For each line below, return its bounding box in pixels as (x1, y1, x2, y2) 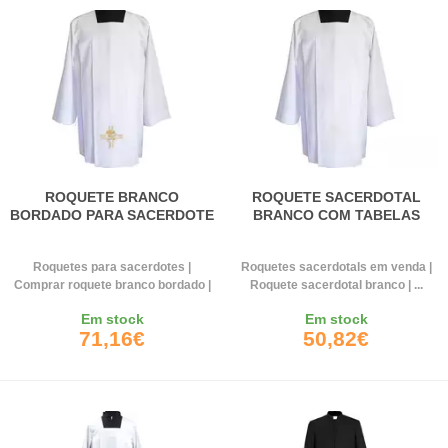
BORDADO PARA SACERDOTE (10, 207, 214, 224)
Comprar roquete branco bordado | (13, 278, 211, 293)
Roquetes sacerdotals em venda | (240, 260, 432, 275)
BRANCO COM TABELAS (252, 207, 420, 224)
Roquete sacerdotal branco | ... (249, 278, 423, 293)
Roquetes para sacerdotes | (33, 260, 191, 275)
